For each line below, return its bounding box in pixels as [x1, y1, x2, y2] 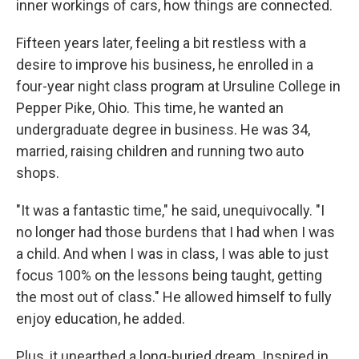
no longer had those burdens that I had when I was [16, 223, 335, 240]
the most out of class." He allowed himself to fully [16, 288, 332, 305]
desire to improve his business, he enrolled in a [16, 55, 313, 73]
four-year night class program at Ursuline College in [16, 77, 341, 95]
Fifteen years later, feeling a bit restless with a [16, 34, 306, 51]
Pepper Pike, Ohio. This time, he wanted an [16, 99, 284, 116]
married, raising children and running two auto [16, 142, 304, 159]
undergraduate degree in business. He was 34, [16, 120, 310, 138]
